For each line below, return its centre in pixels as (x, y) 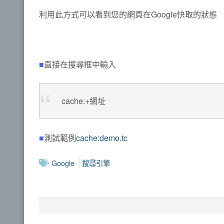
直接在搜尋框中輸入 (80, 64)
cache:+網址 (83, 101)
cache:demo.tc (102, 137)
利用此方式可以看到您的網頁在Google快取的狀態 (128, 14)
